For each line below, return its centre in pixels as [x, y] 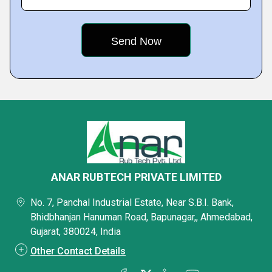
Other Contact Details [78, 251]
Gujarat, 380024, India [76, 232]
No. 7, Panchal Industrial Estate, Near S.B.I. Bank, [132, 202]
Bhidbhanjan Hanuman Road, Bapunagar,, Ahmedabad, [141, 217]
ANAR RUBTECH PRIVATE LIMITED [136, 177]
